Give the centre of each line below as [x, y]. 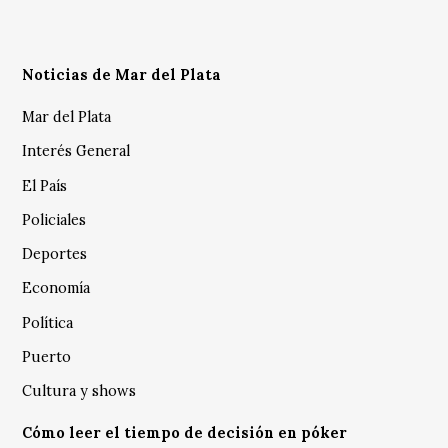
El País [45, 185]
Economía [56, 288]
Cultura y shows [79, 391]
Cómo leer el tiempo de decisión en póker [185, 433]
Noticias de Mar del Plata [122, 74]
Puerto [47, 356]
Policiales [54, 219]
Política [48, 322]
